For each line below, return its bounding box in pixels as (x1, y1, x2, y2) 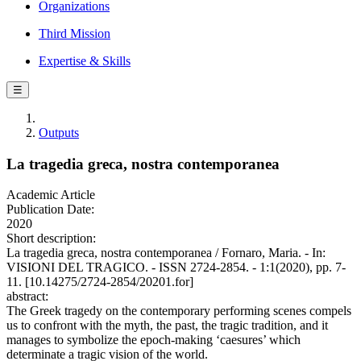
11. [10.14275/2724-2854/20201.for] (6, 275, 193, 289)
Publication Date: (6, 202, 94, 217)
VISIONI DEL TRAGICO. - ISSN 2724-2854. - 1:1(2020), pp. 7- (6, 260, 346, 275)
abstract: (6, 289, 48, 304)
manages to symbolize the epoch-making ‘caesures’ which (6, 333, 301, 347)
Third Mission (39, 27, 110, 40)
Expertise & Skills (39, 54, 131, 68)
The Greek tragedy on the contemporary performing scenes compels (6, 304, 351, 318)
